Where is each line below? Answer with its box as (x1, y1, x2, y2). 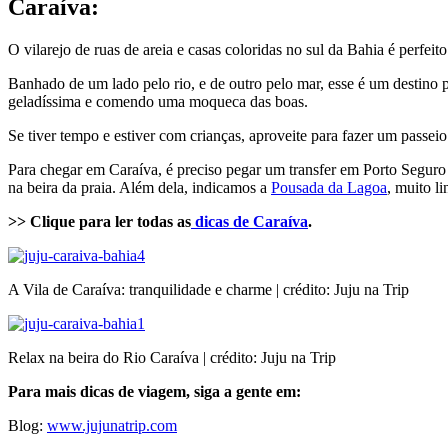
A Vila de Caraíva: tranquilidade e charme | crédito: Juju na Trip (8, 280, 409, 298)
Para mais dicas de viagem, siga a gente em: (8, 382, 301, 400)
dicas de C (191, 212, 265, 230)
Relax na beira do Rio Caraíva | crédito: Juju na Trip (8, 348, 336, 366)
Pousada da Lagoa (271, 178, 387, 196)
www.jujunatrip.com (47, 416, 177, 434)
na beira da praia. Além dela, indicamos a (8, 178, 271, 196)
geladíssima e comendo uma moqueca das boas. (8, 92, 308, 110)
